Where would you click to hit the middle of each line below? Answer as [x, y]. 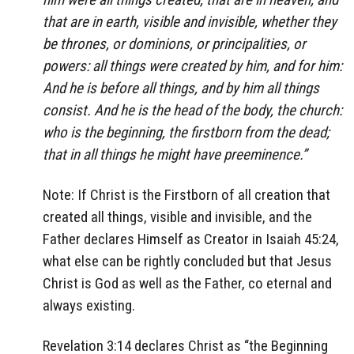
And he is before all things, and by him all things [181, 88]
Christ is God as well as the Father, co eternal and [187, 284]
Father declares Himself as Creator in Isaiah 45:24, [191, 239]
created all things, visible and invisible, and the [177, 217]
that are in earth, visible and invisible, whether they [190, 22]
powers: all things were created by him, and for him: [192, 66]
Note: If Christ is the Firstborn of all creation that [186, 195]
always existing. [89, 306]
